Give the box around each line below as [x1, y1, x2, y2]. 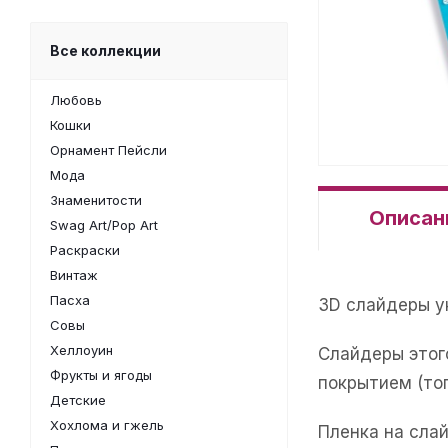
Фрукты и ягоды [50, 367, 152, 383]
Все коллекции [50, 42, 161, 59]
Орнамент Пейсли [50, 142, 167, 158]
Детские [50, 392, 106, 408]
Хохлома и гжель [50, 417, 164, 433]
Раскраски [50, 242, 120, 258]
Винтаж [50, 267, 98, 283]
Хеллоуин [50, 342, 113, 358]
